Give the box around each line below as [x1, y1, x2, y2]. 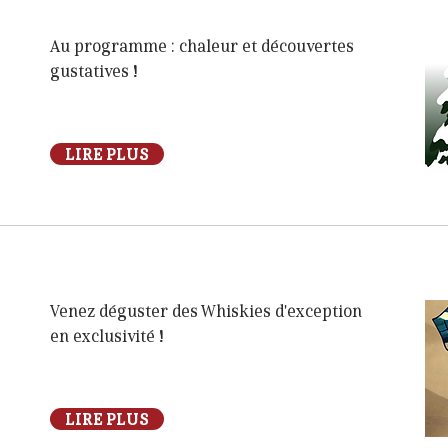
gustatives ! [50, 63, 138, 81]
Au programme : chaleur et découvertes [50, 38, 354, 56]
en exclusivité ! [50, 328, 164, 346]
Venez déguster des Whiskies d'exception [50, 303, 362, 321]
